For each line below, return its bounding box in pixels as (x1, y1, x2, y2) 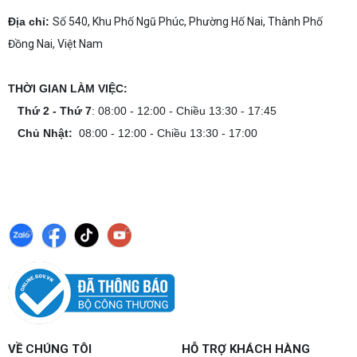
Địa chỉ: (8, 15, 49, 29)
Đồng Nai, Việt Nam (8, 37, 105, 51)
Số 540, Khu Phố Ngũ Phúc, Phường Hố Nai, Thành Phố (53, 15, 323, 29)
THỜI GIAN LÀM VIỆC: (8, 82, 127, 96)
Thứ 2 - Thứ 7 (18, 104, 92, 118)
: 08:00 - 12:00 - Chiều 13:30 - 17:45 (92, 104, 277, 118)
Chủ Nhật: (18, 127, 73, 140)
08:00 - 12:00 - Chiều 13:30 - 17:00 (73, 127, 257, 140)
